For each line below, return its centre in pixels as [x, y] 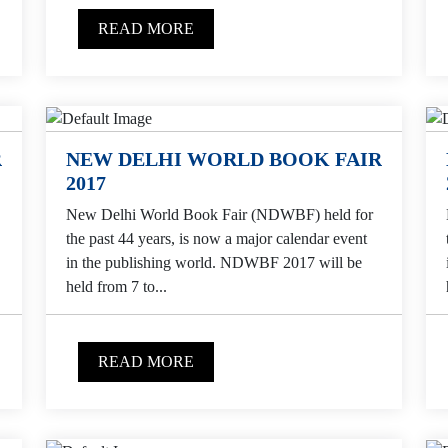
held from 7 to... [116, 286]
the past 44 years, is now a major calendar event [216, 238]
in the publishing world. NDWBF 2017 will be [214, 262]
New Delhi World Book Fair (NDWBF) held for [219, 214]
